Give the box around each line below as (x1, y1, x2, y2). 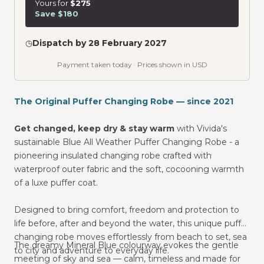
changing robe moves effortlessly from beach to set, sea (14, 231, 247, 242)
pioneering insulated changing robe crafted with (14, 150, 212, 161)
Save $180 (35, 8, 78, 18)
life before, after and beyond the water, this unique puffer (14, 217, 249, 229)
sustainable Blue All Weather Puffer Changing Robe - (14, 136, 235, 147)
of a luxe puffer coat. (14, 177, 98, 188)
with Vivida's (174, 123, 227, 134)
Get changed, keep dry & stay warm (14, 123, 174, 134)
